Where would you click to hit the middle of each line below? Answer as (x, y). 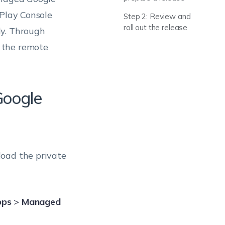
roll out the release (156, 27)
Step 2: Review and (157, 16)
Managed (41, 202)
